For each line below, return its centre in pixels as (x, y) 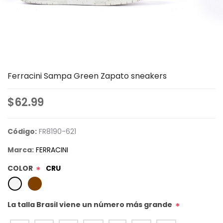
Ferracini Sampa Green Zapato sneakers (87, 76)
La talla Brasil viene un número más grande (90, 204)
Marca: (21, 150)
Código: (22, 131)
